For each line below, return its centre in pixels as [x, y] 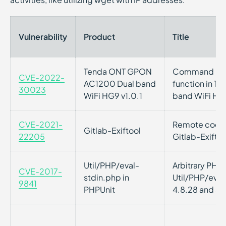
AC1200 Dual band [120, 83]
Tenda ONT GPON [118, 71]
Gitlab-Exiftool [112, 130]
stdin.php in [106, 177]
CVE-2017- [40, 171]
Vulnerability [43, 37]
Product [99, 37]
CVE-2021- [41, 124]
